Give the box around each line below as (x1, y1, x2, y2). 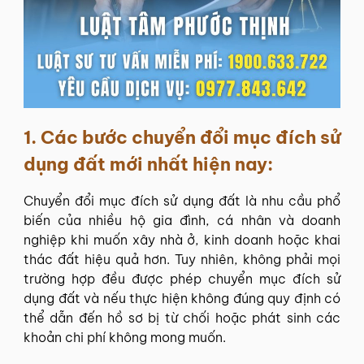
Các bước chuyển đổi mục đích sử (41, 125, 340, 149)
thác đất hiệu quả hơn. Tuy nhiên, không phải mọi (24, 250, 340, 267)
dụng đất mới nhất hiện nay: (24, 152, 273, 175)
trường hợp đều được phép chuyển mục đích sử (24, 270, 340, 287)
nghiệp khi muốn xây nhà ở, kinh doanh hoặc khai (24, 231, 340, 248)
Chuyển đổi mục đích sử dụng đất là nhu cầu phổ (24, 192, 340, 209)
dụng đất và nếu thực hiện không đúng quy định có (24, 289, 340, 306)
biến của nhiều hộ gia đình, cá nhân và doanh (24, 211, 340, 228)
